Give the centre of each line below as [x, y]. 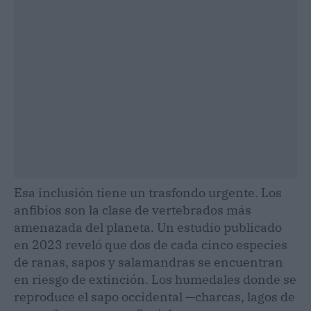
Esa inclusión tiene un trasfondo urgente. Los [148, 192]
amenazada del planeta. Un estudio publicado [148, 227]
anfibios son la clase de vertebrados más [133, 210]
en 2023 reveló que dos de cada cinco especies [151, 244]
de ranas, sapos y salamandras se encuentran [149, 262]
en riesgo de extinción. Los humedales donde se [155, 279]
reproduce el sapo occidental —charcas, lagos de [154, 296]
